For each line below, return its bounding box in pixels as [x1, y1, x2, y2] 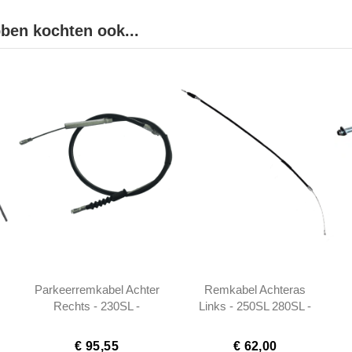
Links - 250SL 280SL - [199, 299, 312, 313]
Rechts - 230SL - [53, 299, 141, 313]
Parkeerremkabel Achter [34, 283, 159, 297]
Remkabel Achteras [204, 283, 306, 297]
